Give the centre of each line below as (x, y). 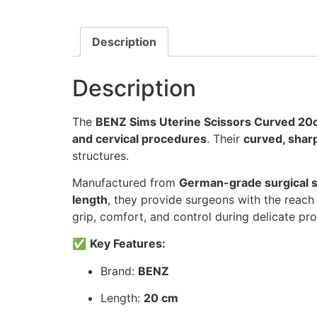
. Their (225, 138)
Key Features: (128, 244)
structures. (100, 155)
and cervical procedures (139, 138)
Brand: (119, 271)
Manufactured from (126, 183)
